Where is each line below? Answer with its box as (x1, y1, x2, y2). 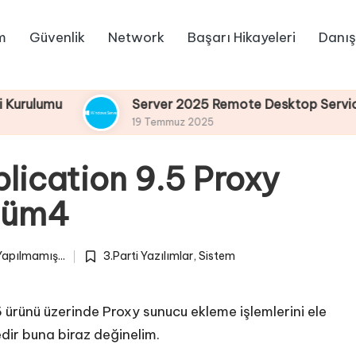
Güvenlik (29, 28, 85, 46)
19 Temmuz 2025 (61, 116, 144, 129)
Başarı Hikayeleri (187, 28, 296, 46)
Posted (81, 257, 120, 273)
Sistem (198, 249, 235, 264)
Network (107, 28, 164, 46)
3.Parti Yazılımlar (103, 249, 193, 264)
